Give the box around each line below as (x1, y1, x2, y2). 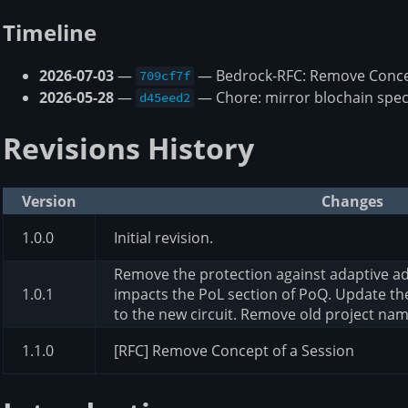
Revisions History (3, 128, 254, 168)
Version (22, 190, 76, 211)
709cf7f (139, 67, 191, 85)
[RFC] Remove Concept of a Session (114, 340, 354, 361)
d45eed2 (139, 89, 191, 107)
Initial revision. (114, 227, 213, 248)
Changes (321, 190, 383, 211)
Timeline (3, 16, 97, 47)
